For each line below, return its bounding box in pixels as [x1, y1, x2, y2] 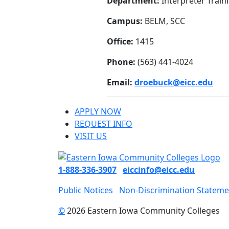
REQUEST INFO [75, 118, 132, 130]
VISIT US [75, 130, 107, 142]
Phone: [107, 56, 135, 68]
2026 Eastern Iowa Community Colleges [65, 205, 220, 217]
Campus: [107, 15, 143, 27]
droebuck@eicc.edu [134, 77, 213, 88]
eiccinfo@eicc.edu [123, 164, 195, 176]
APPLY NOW [75, 106, 121, 118]
